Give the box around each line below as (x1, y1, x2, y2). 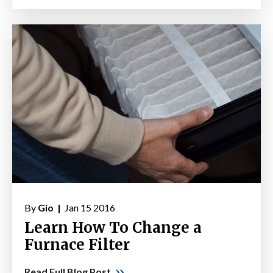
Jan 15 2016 (63, 202, 115, 214)
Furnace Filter (24, 235, 130, 255)
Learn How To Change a (24, 218, 202, 238)
